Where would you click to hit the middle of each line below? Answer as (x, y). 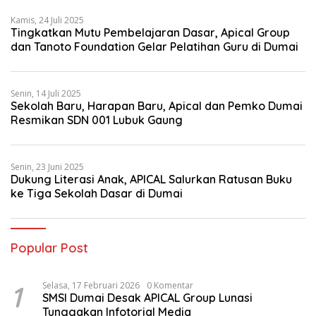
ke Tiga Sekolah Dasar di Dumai (97, 193)
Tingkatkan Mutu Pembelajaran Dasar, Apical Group (150, 32)
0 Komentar (170, 285)
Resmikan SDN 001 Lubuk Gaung (97, 120)
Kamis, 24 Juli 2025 (47, 20)
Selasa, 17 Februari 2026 (91, 285)
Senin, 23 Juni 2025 (47, 167)
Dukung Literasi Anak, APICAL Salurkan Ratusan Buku (151, 179)
